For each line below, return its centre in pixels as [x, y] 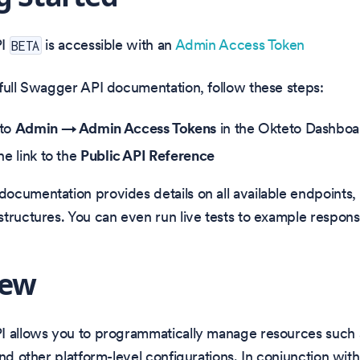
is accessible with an [108, 45]
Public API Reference [147, 155]
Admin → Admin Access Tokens [115, 129]
